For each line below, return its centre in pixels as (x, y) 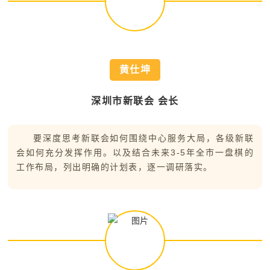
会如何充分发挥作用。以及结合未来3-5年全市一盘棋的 (135, 152)
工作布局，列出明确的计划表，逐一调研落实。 (115, 167)
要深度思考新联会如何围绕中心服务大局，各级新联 (143, 138)
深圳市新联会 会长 (135, 101)
